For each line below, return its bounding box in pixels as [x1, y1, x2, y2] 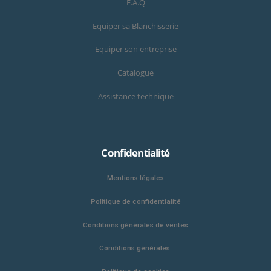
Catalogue [117, 68, 154, 79]
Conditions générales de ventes [83, 220, 188, 229]
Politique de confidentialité [90, 197, 181, 206]
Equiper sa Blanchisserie [93, 21, 178, 31]
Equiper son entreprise [94, 44, 177, 55]
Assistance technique [97, 91, 174, 102]
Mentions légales [107, 174, 164, 183]
